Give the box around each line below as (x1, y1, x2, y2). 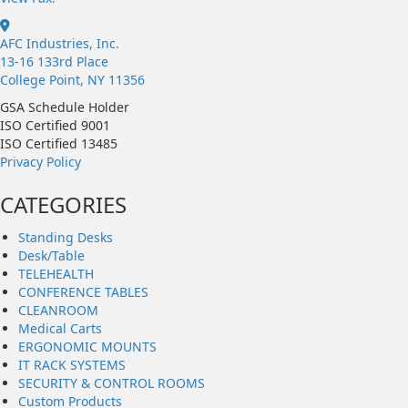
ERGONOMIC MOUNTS (18, 338, 157, 355)
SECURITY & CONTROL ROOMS (18, 374, 205, 392)
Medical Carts (18, 320, 102, 337)
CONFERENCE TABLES (18, 283, 148, 301)
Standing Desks (18, 229, 113, 246)
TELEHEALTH (18, 265, 94, 282)
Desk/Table (18, 247, 85, 264)
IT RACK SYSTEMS (18, 356, 126, 373)
